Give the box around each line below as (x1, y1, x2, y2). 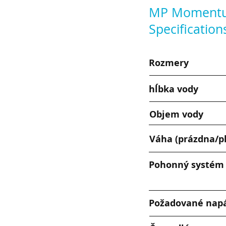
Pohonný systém (149, 158, 224, 171)
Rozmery (149, 56, 189, 69)
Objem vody (149, 108, 203, 121)
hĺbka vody (149, 83, 198, 95)
